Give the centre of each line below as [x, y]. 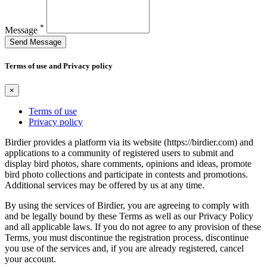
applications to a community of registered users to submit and [119, 153]
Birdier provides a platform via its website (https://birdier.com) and [129, 142]
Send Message [35, 42]
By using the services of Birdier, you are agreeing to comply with [127, 205]
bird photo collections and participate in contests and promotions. [126, 174]
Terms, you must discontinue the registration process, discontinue [127, 237]
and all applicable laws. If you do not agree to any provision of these [133, 226]
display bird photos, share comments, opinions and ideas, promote [128, 163]
